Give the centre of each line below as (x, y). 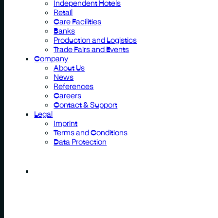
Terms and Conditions (91, 132)
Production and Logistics (95, 39)
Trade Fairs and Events (91, 49)
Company (51, 58)
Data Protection (80, 141)
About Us (69, 67)
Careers (68, 95)
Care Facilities (78, 21)
